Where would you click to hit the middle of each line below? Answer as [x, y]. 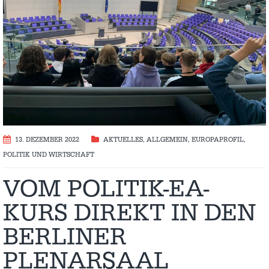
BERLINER [65, 237]
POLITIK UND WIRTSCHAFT [49, 155]
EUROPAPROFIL [218, 140]
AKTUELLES [123, 140]
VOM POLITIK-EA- [106, 189]
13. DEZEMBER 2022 [47, 140]
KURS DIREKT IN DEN [129, 213]
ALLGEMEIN [167, 140]
